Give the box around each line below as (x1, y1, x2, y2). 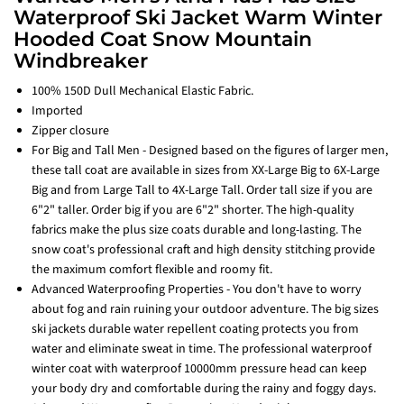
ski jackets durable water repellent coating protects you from (32, 320, 359, 339)
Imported (32, 102, 83, 121)
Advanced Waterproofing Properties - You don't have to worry (32, 280, 362, 299)
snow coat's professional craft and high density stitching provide (32, 241, 375, 260)
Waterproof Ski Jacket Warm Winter (14, 5, 382, 31)
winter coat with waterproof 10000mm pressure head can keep (32, 360, 367, 379)
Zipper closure (32, 122, 109, 141)
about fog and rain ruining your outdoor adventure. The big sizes (32, 300, 379, 319)
